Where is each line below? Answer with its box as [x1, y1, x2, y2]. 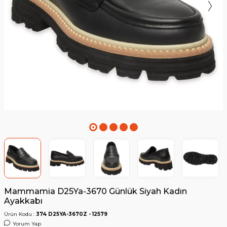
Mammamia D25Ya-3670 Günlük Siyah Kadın [4, 186, 187, 197]
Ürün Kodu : [4, 211, 36, 218]
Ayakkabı [4, 196, 43, 206]
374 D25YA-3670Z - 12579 [36, 211, 107, 218]
